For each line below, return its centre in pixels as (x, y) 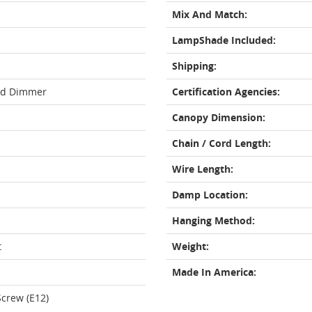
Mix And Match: (210, 14)
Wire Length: (203, 169)
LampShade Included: (224, 40)
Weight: (190, 246)
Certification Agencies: (226, 92)
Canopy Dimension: (219, 117)
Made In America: (214, 272)
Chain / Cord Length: (221, 143)
